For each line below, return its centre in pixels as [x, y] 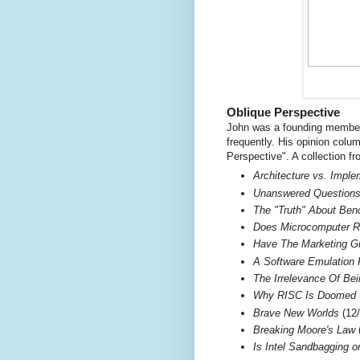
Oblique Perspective [283, 112]
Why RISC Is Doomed [305, 296]
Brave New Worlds [296, 313]
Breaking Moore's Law [304, 329]
